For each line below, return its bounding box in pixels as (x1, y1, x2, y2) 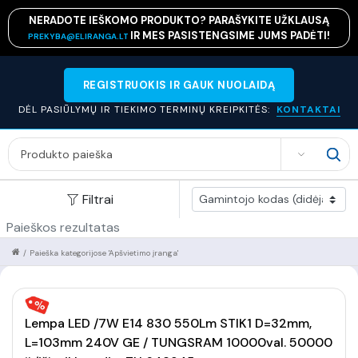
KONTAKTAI (276, 103, 340, 116)
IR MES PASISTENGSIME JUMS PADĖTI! (130, 29, 330, 42)
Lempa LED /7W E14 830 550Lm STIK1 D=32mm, (25, 315, 312, 332)
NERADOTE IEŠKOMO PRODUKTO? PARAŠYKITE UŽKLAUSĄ (29, 14, 329, 27)
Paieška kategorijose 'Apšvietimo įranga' (30, 248, 178, 258)
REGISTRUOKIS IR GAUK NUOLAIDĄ (82, 78, 276, 92)
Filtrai (82, 190, 113, 208)
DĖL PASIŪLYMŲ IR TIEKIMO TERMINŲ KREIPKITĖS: (18, 103, 273, 116)
